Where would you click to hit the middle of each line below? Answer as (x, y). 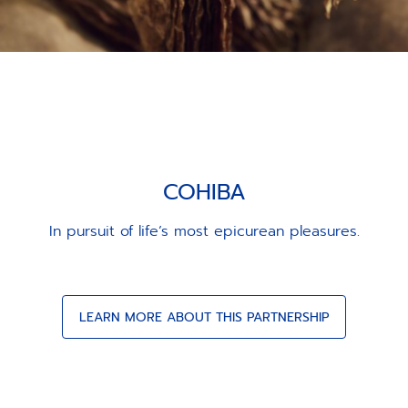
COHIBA (204, 192)
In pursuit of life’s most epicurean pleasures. (204, 231)
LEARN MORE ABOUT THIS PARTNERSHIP (204, 317)
